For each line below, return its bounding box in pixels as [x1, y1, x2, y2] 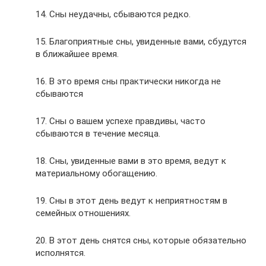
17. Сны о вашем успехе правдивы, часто [36, 116, 205, 126]
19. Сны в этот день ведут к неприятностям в [36, 195, 227, 206]
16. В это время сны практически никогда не [36, 76, 221, 87]
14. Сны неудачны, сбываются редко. [36, 9, 191, 20]
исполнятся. [36, 248, 85, 258]
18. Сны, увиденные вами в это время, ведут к [36, 156, 226, 166]
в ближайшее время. [36, 49, 119, 59]
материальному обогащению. [36, 168, 157, 179]
